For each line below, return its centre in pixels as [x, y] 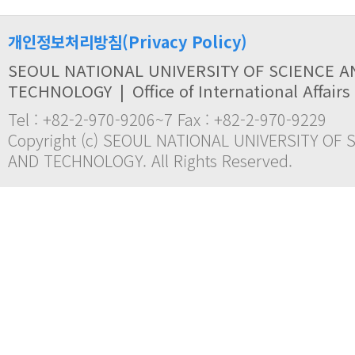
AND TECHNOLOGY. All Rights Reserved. [150, 160]
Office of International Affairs [241, 91]
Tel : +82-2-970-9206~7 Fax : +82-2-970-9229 [167, 119]
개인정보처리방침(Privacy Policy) [128, 42]
